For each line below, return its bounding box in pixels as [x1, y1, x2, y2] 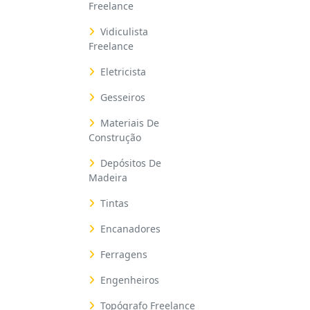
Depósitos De [100, 156, 161, 170]
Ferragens [100, 248, 147, 261]
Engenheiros [100, 273, 159, 286]
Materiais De [100, 116, 159, 129]
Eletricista [100, 65, 146, 78]
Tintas [100, 197, 129, 210]
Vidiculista [100, 25, 148, 38]
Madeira [89, 171, 127, 184]
